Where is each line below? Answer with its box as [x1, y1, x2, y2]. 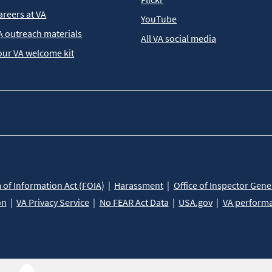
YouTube [141, 13, 177, 25]
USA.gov [178, 196, 212, 209]
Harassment [114, 179, 163, 192]
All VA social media [141, 32, 216, 45]
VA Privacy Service [16, 196, 89, 209]
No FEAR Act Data [99, 196, 169, 209]
